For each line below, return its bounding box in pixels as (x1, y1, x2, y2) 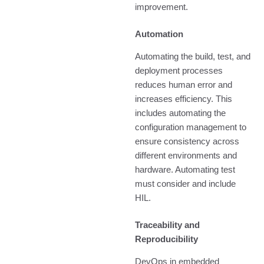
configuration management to (135, 122, 247, 132)
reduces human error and (135, 80, 233, 90)
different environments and (135, 150, 237, 160)
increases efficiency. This (135, 94, 233, 104)
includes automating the (135, 108, 226, 118)
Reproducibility (135, 234, 199, 244)
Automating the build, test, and (135, 51, 251, 61)
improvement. (135, 2, 189, 12)
